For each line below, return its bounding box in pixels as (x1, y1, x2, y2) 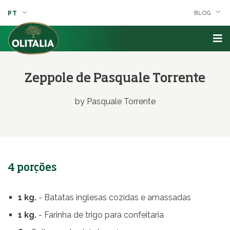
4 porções (8, 163, 57, 173)
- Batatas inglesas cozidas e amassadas (36, 193, 191, 202)
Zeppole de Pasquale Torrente (25, 72, 205, 85)
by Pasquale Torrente (74, 97, 156, 106)
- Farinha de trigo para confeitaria (36, 210, 164, 220)
